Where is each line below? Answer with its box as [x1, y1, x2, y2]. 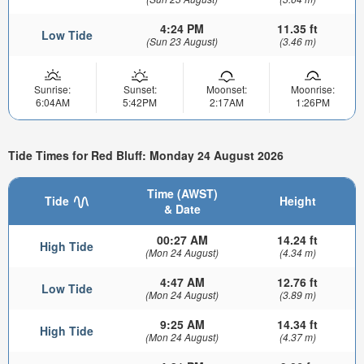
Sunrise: [34, 82, 71, 97]
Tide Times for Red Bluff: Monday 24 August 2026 [8, 146, 284, 163]
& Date [163, 200, 201, 217]
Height [279, 192, 316, 209]
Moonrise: [290, 82, 335, 97]
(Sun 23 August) [146, 34, 218, 49]
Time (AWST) [146, 184, 218, 201]
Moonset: [206, 82, 247, 97]
